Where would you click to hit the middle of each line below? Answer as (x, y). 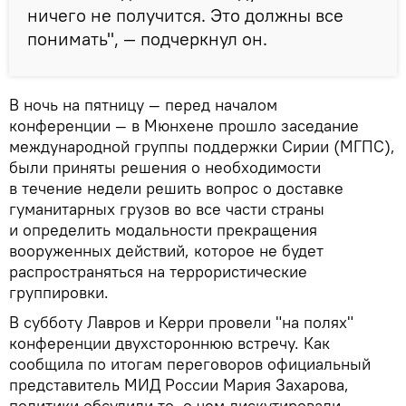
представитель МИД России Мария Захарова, (179, 384)
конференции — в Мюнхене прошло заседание (184, 125)
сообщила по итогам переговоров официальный (190, 363)
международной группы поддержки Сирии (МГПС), (202, 146)
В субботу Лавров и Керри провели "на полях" (181, 322)
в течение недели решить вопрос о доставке (176, 188)
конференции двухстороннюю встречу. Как (169, 343)
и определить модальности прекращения (163, 229)
